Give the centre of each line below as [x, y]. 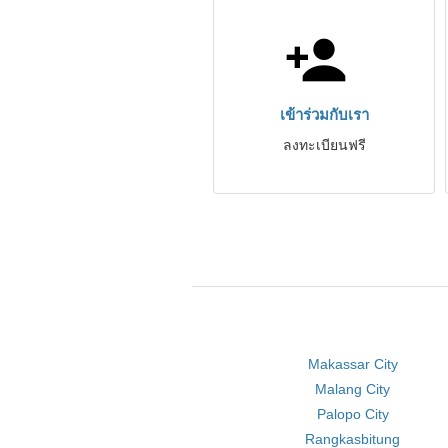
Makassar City [352, 364]
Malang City [353, 389]
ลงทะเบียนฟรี [324, 145]
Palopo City [352, 414]
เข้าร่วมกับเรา [324, 114]
